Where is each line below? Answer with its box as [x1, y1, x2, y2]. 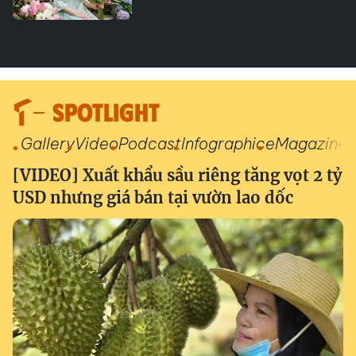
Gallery [21, 133, 75, 153]
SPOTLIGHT [52, 95, 160, 126]
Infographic [181, 133, 265, 153]
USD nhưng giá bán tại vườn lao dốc [13, 188, 293, 207]
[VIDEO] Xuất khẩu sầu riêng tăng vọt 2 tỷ [13, 165, 342, 185]
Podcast [118, 133, 181, 153]
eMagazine [265, 133, 347, 153]
